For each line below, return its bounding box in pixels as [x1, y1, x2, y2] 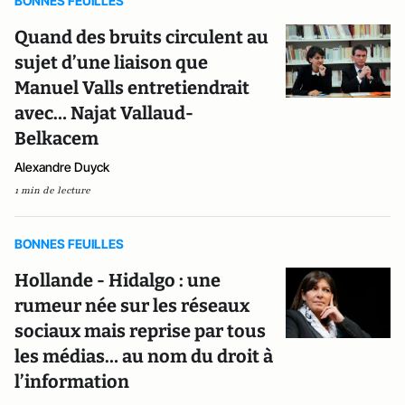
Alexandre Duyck [14, 159, 109, 174]
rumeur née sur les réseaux [14, 295, 250, 316]
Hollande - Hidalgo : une [14, 269, 221, 291]
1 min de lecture [14, 184, 90, 197]
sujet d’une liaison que [14, 52, 208, 73]
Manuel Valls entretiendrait [14, 77, 250, 99]
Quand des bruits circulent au [14, 26, 268, 48]
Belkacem [14, 127, 99, 149]
